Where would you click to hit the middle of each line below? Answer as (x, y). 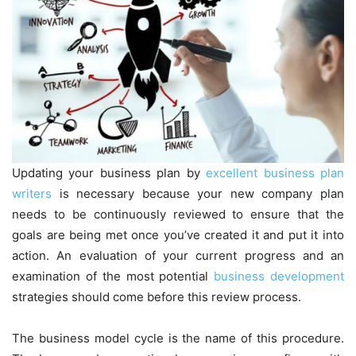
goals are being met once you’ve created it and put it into (178, 235)
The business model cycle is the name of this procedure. (178, 339)
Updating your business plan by (109, 173)
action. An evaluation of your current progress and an (178, 256)
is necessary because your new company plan (198, 194)
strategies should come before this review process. (157, 297)
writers (32, 194)
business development (279, 277)
